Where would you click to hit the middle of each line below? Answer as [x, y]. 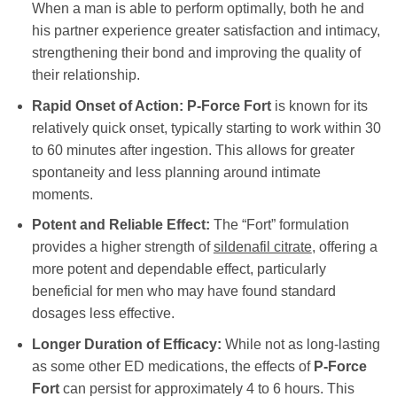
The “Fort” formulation [279, 225]
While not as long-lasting [300, 345]
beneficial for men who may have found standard [183, 292]
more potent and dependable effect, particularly [179, 269]
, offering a [344, 247]
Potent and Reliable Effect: [121, 225]
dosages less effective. [103, 314]
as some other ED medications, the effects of [172, 367]
